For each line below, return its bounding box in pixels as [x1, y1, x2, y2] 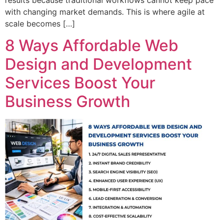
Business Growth [5, 92, 130, 111]
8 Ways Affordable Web [5, 36, 178, 55]
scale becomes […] [5, 18, 75, 28]
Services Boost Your [5, 73, 155, 93]
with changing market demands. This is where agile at [5, 6, 205, 17]
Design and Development [5, 55, 192, 74]
